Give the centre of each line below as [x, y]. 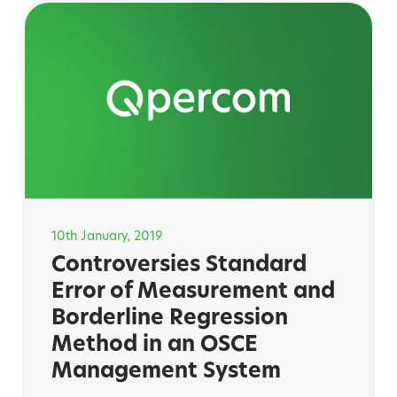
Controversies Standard [179, 266]
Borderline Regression [169, 319]
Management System [166, 373]
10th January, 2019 [106, 237]
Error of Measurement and [193, 293]
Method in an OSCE [154, 346]
